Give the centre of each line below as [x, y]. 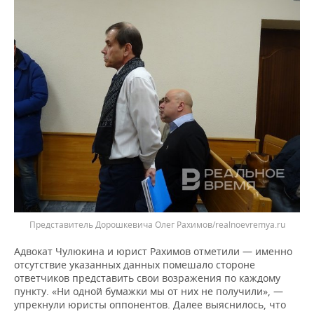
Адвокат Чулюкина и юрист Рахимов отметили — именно [153, 252]
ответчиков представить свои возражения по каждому [147, 278]
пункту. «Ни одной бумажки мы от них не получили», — [149, 292]
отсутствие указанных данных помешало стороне [135, 265]
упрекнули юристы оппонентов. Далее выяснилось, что [150, 305]
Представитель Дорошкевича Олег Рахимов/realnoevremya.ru [157, 225]
